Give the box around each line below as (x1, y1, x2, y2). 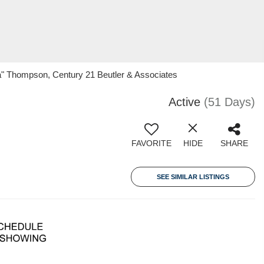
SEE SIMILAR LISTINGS (157, 173, 229, 180)
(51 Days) (204, 95, 255, 108)
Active (169, 95, 200, 108)
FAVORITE (131, 138, 171, 148)
